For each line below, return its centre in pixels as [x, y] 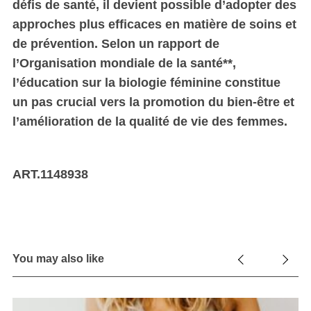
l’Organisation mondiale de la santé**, [124, 63]
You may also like [58, 258]
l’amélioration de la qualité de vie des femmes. [150, 121]
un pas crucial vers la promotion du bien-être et [153, 102]
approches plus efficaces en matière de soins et [154, 24]
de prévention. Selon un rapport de [116, 43]
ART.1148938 [50, 174]
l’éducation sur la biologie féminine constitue [146, 82]
